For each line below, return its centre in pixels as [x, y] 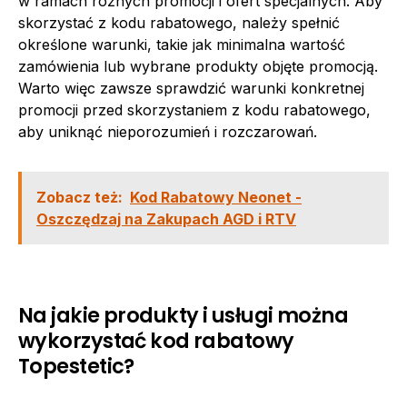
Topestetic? [76, 366]
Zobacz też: [79, 197]
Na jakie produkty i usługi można [184, 315]
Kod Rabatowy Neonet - [216, 197]
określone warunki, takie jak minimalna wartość [182, 44]
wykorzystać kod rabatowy [156, 340]
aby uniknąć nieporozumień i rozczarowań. [168, 131]
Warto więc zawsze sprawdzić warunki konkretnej [191, 88]
